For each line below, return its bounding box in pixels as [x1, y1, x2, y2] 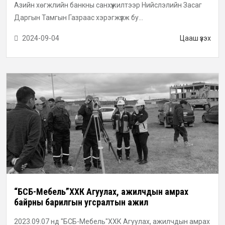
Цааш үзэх [180, 34, 211, 43]
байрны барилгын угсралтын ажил [14, 197, 148, 208]
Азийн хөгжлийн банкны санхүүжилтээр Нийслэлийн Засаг [14, 1, 202, 10]
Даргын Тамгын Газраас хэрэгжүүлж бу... [14, 14, 143, 22]
